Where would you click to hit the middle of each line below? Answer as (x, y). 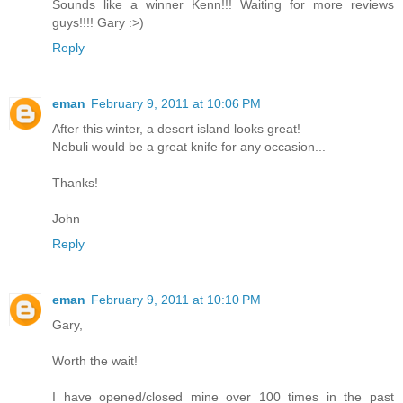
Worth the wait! (95, 361)
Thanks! (75, 183)
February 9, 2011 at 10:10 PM (176, 300)
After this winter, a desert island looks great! (176, 129)
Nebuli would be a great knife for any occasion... (189, 147)
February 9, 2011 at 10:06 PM (176, 104)
